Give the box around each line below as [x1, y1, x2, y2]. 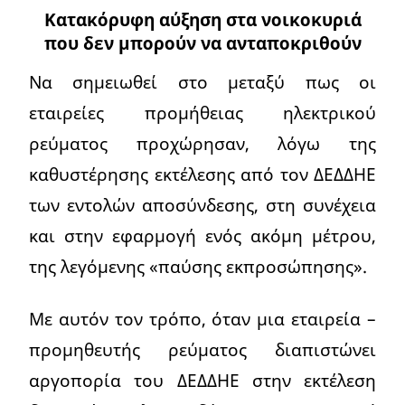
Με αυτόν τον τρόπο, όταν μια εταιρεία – [29, 306, 376, 331]
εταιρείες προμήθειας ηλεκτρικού [29, 99, 376, 125]
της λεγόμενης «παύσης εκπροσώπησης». [29, 253, 367, 278]
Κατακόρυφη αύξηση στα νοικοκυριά [43, 6, 362, 32]
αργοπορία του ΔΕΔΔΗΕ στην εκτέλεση [29, 367, 376, 392]
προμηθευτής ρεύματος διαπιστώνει [29, 336, 376, 362]
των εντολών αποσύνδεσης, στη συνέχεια [29, 192, 376, 217]
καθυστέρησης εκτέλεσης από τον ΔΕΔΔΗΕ [29, 161, 376, 186]
